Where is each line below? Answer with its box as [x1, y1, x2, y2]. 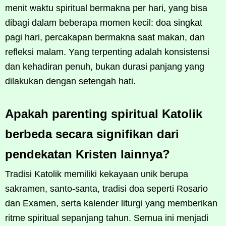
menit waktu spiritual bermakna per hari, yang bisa [5, 3, 207, 13]
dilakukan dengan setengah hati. [5, 76, 136, 86]
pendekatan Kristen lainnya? [5, 147, 170, 161]
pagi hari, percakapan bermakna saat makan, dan [5, 32, 205, 42]
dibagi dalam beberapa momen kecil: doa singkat [5, 17, 202, 28]
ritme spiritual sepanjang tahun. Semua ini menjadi [5, 212, 208, 223]
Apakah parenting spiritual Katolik [5, 106, 202, 121]
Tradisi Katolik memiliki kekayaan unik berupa [5, 168, 188, 179]
